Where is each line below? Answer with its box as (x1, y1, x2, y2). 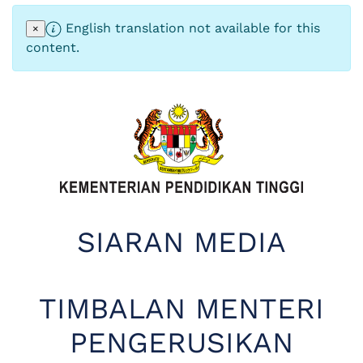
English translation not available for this (62, 20, 320, 36)
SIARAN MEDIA (77, 224, 286, 259)
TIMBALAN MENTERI (39, 291, 324, 326)
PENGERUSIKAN (70, 325, 293, 360)
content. (26, 40, 79, 55)
